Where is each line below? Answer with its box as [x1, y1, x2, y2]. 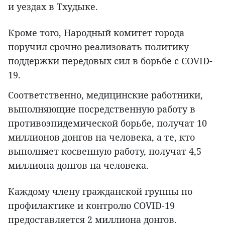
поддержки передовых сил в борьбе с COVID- [8, 55, 212, 67]
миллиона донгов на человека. [8, 159, 149, 172]
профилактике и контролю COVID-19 [8, 199, 175, 212]
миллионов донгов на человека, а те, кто [8, 131, 195, 144]
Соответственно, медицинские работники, [8, 89, 203, 101]
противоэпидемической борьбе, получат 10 [8, 117, 207, 130]
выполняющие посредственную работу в [8, 103, 195, 116]
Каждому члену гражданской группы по [8, 185, 192, 198]
